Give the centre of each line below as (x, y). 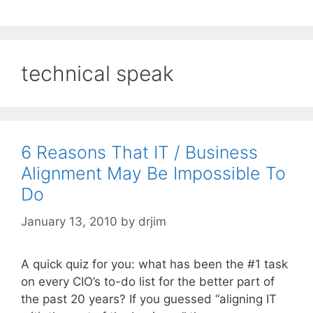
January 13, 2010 (69, 221)
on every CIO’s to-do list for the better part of (148, 281)
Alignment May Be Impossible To (153, 174)
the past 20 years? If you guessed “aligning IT (149, 299)
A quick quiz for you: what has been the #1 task (154, 264)
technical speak (97, 74)
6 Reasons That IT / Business (139, 153)
